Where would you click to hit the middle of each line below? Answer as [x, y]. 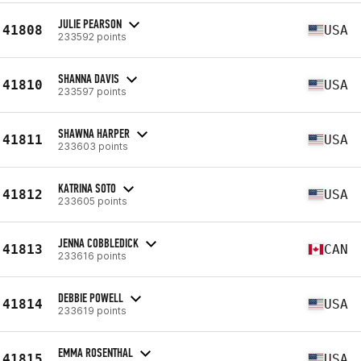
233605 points [93, 201]
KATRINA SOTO [87, 188]
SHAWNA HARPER [94, 133]
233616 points [92, 255]
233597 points [92, 91]
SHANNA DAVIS [89, 78]
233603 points [93, 146]
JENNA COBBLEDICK [98, 243]
